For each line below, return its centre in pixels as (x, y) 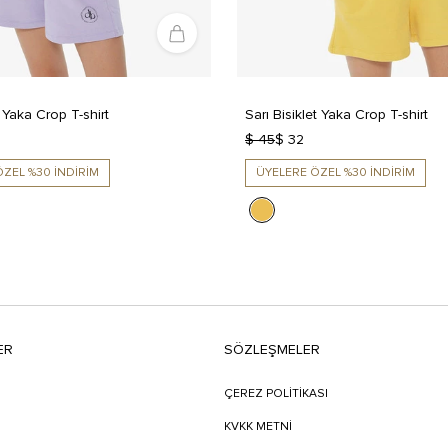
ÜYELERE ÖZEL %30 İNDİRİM (335, 173)
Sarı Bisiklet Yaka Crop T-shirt (336, 115)
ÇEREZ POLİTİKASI (276, 394)
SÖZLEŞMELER (272, 350)
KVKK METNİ (258, 427)
